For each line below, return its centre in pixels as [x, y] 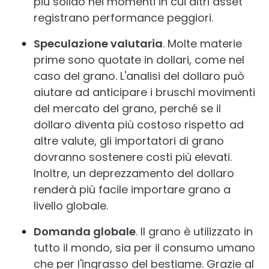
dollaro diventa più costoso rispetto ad [139, 124]
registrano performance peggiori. [123, 17]
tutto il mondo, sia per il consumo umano [144, 247]
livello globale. [71, 205]
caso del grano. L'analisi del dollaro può [139, 76]
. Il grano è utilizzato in [194, 231]
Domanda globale [85, 231]
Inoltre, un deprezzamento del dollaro [134, 173]
